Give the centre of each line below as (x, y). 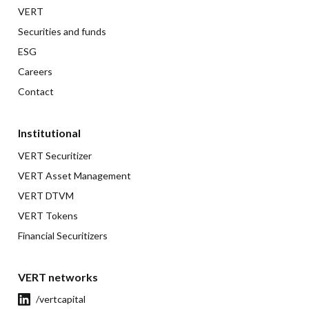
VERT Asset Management (74, 175)
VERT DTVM (46, 195)
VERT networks (58, 277)
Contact (36, 91)
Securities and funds (62, 31)
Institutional (49, 132)
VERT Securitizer (55, 155)
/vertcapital (61, 299)
